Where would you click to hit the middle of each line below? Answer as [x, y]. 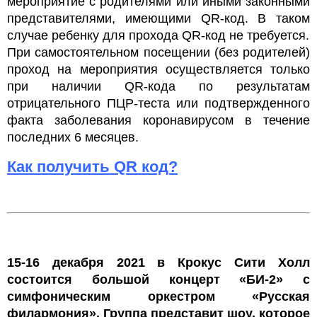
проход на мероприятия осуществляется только [158, 69]
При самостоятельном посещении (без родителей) [158, 52]
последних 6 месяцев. [73, 137]
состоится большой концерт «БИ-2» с [158, 279]
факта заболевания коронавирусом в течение [158, 120]
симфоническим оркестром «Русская [158, 296]
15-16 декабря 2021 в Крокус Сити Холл [158, 262]
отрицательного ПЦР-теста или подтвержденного [158, 103]
